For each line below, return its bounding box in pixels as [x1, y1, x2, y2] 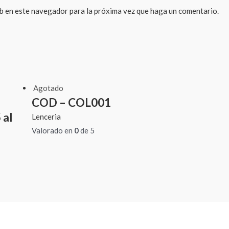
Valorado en [31, 126, 74, 135]
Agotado [33, 83, 63, 93]
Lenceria [31, 112, 61, 122]
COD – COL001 [31, 96, 111, 110]
